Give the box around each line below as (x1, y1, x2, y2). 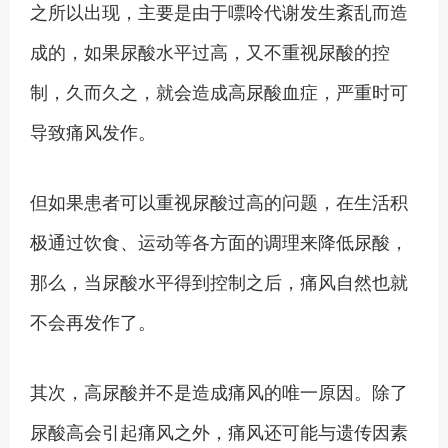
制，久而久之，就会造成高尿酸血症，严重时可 (30, 78, 408, 104)
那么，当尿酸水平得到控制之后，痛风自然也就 (30, 268, 408, 294)
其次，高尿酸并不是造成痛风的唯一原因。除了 (30, 378, 408, 404)
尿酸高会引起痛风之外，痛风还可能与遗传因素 (30, 418, 408, 444)
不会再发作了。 (30, 308, 156, 334)
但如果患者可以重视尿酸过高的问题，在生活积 (30, 188, 408, 214)
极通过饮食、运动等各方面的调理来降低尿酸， (30, 228, 408, 254)
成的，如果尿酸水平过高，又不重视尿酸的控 (30, 38, 390, 64)
